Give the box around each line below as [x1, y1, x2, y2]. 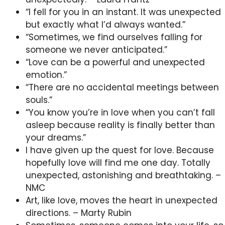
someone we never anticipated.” [26, 44, 167, 56]
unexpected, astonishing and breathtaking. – [26, 169, 221, 182]
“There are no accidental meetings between [26, 81, 219, 94]
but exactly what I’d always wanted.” [26, 19, 188, 31]
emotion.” [26, 69, 67, 81]
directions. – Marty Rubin [26, 207, 132, 219]
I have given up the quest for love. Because [26, 144, 214, 157]
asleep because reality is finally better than [26, 119, 215, 132]
